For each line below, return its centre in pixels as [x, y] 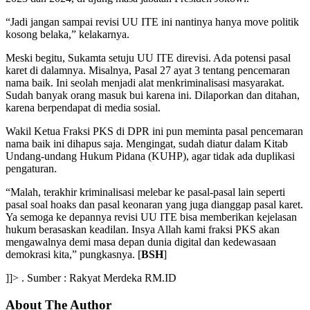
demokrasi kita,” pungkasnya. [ [73, 254]
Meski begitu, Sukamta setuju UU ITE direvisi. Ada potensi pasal [148, 57]
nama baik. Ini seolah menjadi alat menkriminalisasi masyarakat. [145, 82]
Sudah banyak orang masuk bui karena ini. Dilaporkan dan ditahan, [153, 95]
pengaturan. [31, 168]
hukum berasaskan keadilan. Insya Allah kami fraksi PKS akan [143, 229]
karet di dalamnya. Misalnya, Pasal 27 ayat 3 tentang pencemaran [148, 70]
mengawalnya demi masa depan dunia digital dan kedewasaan [141, 241]
